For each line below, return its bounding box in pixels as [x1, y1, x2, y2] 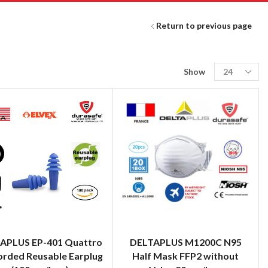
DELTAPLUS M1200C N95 [129, 236, 242, 248]
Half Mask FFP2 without [132, 249, 239, 261]
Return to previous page [156, 20, 252, 31]
